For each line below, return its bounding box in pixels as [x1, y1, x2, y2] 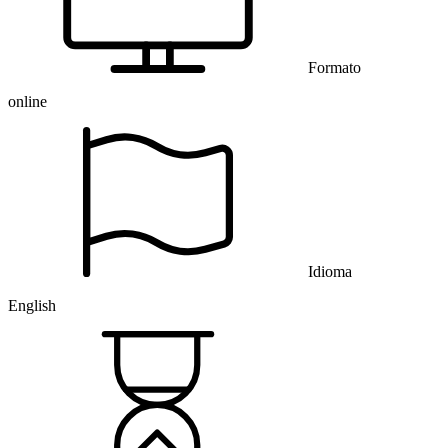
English [8, 297, 56, 315]
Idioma [308, 263, 352, 281]
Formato [308, 59, 361, 77]
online [8, 93, 47, 111]
